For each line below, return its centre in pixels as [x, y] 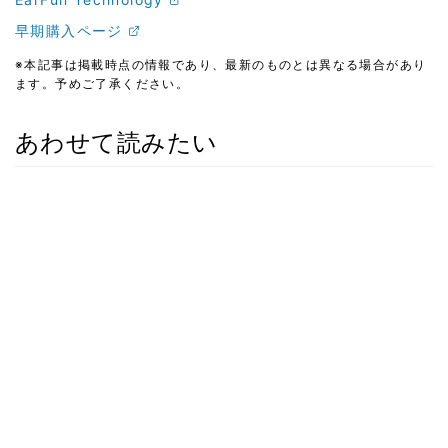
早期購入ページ [69, 30]
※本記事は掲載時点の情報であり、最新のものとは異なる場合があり [221, 64]
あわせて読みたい [116, 142]
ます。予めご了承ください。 [102, 83]
